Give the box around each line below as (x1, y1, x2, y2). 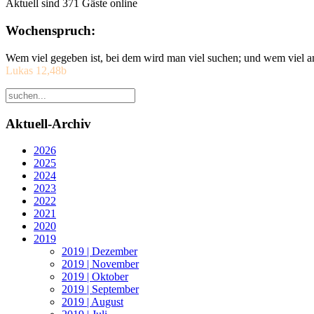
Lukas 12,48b (6, 64, 67, 76)
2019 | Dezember (62, 245, 137, 258)
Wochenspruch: (6, 23, 95, 39)
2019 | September (62, 283, 139, 296)
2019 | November (62, 258, 139, 271)
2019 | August (62, 296, 123, 308)
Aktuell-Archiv (6, 116, 91, 131)
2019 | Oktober (62, 271, 128, 283)
